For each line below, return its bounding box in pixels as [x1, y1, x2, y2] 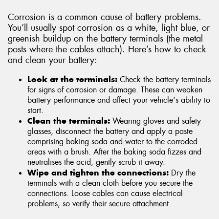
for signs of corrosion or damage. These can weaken [27, 85, 202, 95]
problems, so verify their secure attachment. [27, 198, 171, 209]
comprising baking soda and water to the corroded [27, 136, 197, 147]
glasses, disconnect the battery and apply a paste [27, 126, 193, 137]
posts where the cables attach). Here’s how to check [8, 43, 206, 55]
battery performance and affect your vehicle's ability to [27, 95, 210, 106]
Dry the [169, 168, 196, 178]
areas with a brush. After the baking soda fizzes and [27, 147, 201, 157]
